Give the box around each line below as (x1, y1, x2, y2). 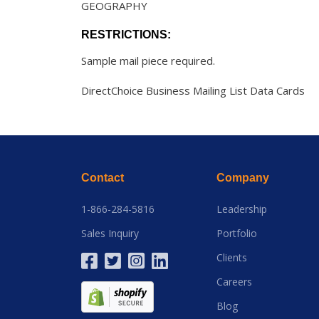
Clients (216, 251, 247, 264)
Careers (216, 275, 252, 288)
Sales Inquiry (81, 226, 139, 240)
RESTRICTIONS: (81, 28, 171, 41)
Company (216, 172, 269, 184)
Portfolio (216, 226, 257, 240)
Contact (81, 172, 124, 184)
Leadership (216, 202, 267, 216)
